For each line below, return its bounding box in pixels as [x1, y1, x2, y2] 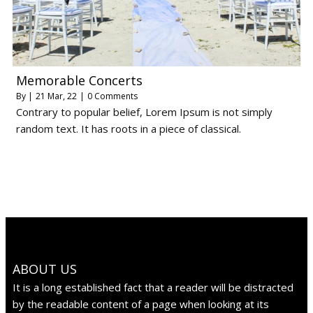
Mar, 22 [48, 90, 77, 103]
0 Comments [87, 90, 138, 103]
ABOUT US [13, 261, 77, 278]
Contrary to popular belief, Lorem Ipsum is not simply [16, 105, 272, 119]
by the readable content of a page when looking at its [13, 297, 269, 312]
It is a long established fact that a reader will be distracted [13, 280, 293, 295]
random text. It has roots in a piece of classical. [16, 122, 241, 136]
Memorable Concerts [16, 72, 143, 89]
